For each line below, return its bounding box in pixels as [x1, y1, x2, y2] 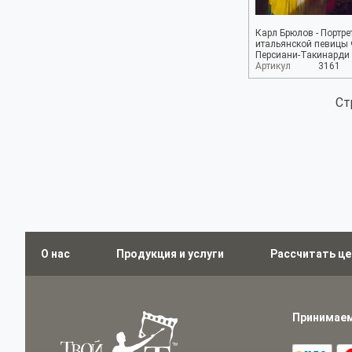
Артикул [255, 60, 291, 71]
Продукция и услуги [116, 247, 224, 260]
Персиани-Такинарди [255, 49, 350, 60]
